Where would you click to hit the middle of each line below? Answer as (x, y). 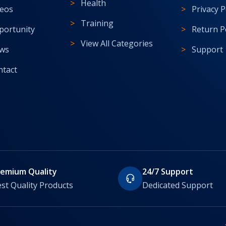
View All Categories (117, 44)
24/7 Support (168, 171)
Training (97, 23)
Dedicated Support (178, 185)
